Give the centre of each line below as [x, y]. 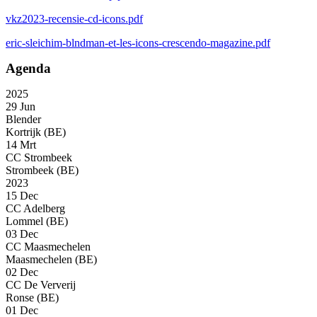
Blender [23, 120]
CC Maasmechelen [48, 247]
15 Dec [22, 196]
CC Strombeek [39, 158]
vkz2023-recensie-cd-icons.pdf [74, 19]
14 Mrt [21, 145]
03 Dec [22, 234]
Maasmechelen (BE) [51, 260]
